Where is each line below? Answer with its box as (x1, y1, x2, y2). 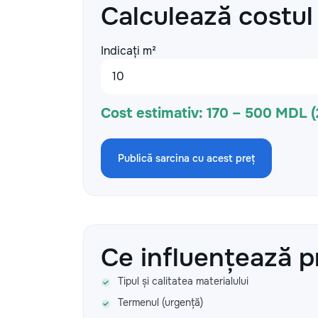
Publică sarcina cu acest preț (118, 152, 255, 165)
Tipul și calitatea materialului (118, 275, 248, 287)
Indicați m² (101, 43, 156, 58)
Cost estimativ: (101, 104, 203, 122)
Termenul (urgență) (118, 296, 203, 309)
